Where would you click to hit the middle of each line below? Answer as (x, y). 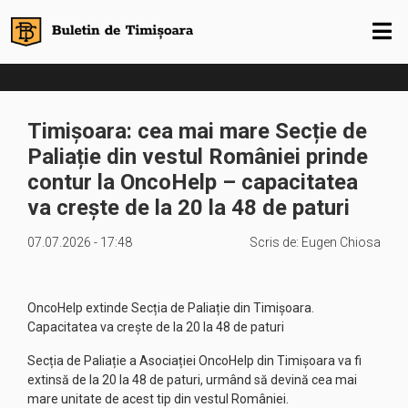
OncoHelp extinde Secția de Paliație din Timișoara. (171, 308)
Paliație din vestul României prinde (198, 157)
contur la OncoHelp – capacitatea (193, 182)
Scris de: (275, 242)
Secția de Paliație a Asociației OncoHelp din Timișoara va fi (194, 361)
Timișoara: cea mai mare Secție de (197, 131)
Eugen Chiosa (341, 242)
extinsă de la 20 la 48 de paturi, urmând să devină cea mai (192, 380)
